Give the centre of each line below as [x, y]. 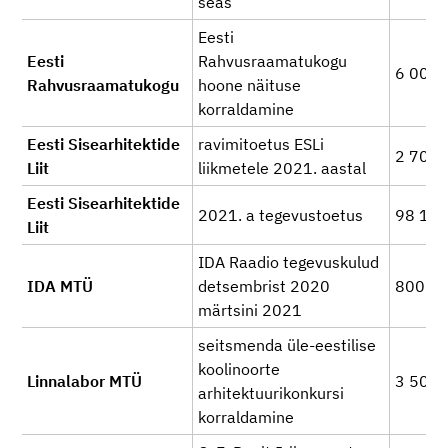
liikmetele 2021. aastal [282, 168]
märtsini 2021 [250, 310]
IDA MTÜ [60, 286]
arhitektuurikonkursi [271, 393]
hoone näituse [249, 85]
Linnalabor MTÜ [84, 381]
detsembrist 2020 [264, 286]
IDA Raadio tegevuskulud [288, 262]
